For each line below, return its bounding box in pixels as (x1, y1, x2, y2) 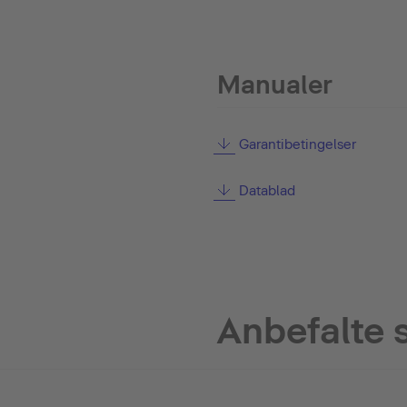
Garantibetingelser (238, 136, 356, 153)
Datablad (238, 183, 295, 199)
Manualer (217, 69, 333, 100)
